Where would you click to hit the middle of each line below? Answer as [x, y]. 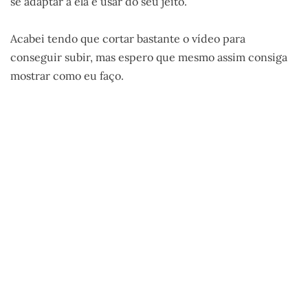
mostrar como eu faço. [67, 75]
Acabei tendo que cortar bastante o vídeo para [128, 38]
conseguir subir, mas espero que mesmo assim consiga [149, 57]
